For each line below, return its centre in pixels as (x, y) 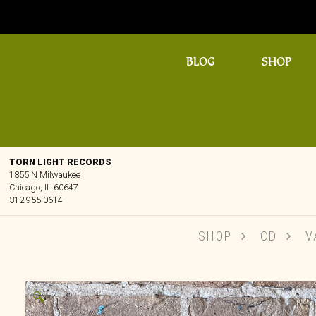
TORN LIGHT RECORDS (60, 162)
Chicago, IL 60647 (43, 187)
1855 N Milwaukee (44, 174)
